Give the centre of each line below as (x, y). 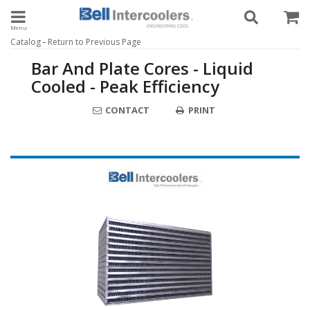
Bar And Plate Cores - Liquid (142, 68)
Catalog (26, 42)
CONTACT (126, 110)
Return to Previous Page (94, 42)
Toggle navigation (79, 16)
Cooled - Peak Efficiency (125, 86)
